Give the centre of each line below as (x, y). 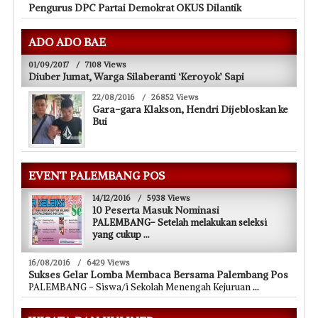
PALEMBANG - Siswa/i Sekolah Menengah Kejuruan (141, 287)
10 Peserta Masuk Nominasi (156, 210)
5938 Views (169, 198)
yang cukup (118, 234)
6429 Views (108, 262)
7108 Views (106, 64)
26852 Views (175, 97)
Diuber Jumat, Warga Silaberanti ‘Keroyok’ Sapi (136, 76)
